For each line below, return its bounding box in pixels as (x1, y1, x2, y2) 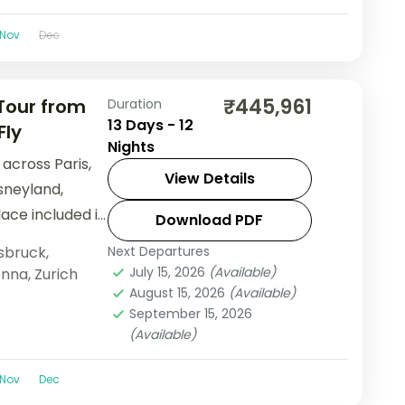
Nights (107, 137, 155, 158)
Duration (107, 95, 162, 114)
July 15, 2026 (128, 263, 209, 282)
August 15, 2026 (128, 284, 229, 303)
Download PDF (155, 210, 264, 231)
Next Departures (107, 242, 210, 261)
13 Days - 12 (107, 115, 193, 137)
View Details (164, 168, 255, 190)
